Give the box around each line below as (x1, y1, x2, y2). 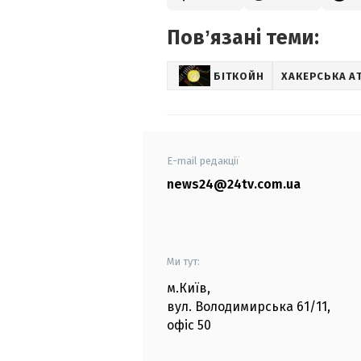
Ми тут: (167, 255, 200, 268)
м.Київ (167, 280, 207, 297)
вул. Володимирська (167, 299, 293, 315)
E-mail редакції (167, 155, 239, 168)
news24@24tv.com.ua (167, 176, 301, 193)
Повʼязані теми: (167, 26, 319, 51)
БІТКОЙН (214, 69, 264, 82)
